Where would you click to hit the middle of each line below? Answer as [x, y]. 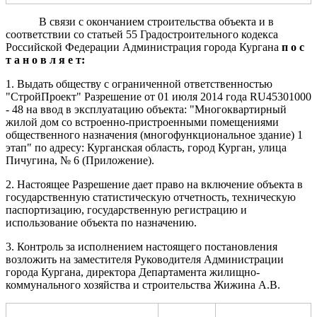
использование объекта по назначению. [101, 222]
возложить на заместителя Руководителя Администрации [145, 259]
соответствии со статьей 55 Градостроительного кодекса [142, 34]
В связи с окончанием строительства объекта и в [156, 21]
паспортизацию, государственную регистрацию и [126, 209]
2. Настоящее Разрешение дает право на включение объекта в [154, 184]
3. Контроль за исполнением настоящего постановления [142, 246]
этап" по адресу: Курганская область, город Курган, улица [146, 147]
